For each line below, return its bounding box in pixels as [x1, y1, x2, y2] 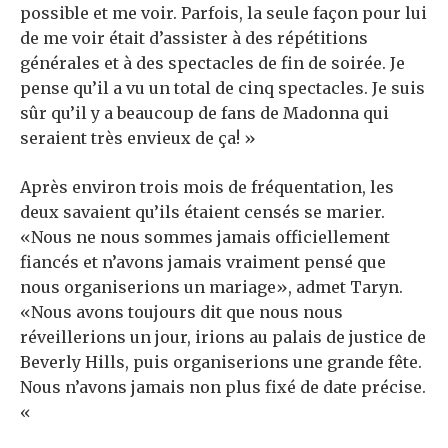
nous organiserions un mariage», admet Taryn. [20, 277, 403, 298]
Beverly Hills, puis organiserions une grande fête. [20, 352, 422, 373]
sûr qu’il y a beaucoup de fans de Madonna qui [20, 103, 389, 124]
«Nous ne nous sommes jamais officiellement [20, 227, 390, 248]
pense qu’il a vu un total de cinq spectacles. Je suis [20, 78, 425, 99]
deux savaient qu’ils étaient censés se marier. [20, 202, 385, 223]
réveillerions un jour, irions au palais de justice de [20, 327, 426, 348]
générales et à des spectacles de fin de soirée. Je [20, 53, 405, 74]
